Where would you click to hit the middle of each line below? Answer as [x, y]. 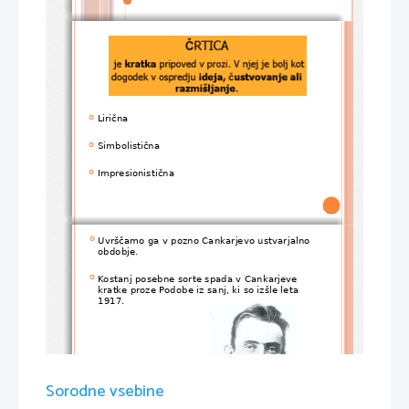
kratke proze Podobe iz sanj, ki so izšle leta [200, 288]
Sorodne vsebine [105, 391]
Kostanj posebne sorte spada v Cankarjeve [199, 277]
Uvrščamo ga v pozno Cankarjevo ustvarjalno [205, 238]
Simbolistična [129, 144]
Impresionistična [136, 172]
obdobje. [118, 250]
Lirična [113, 117]
